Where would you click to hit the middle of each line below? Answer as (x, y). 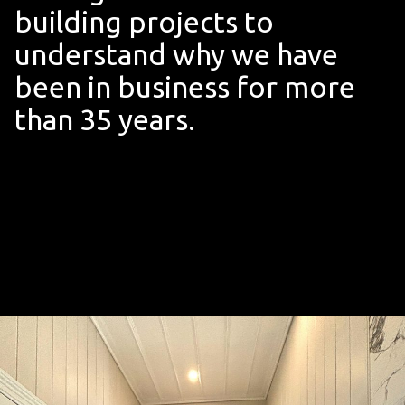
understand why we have (176, 54)
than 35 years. (105, 119)
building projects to (144, 22)
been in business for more (185, 87)
